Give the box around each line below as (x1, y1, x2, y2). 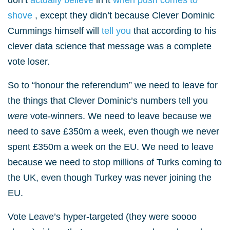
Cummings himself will (8, 26, 102, 36)
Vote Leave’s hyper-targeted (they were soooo (8, 212, 197, 222)
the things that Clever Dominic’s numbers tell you (8, 95, 208, 106)
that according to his (133, 26, 216, 36)
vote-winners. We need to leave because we (28, 111, 212, 121)
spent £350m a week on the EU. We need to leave (8, 142, 214, 152)
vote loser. (8, 56, 50, 67)
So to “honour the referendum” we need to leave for (8, 80, 218, 90)
